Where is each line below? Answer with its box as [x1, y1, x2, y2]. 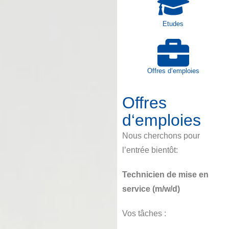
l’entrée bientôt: [122, 145, 178, 154]
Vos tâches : [122, 209, 167, 218]
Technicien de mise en [122, 170, 209, 179]
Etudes [163, 19, 184, 28]
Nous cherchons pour [122, 131, 200, 140]
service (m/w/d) [122, 184, 180, 193]
